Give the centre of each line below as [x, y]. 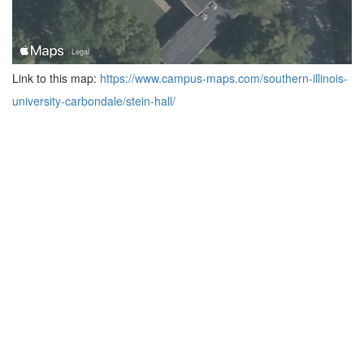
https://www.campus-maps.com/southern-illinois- [224, 78]
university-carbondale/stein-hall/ [94, 100]
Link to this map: [56, 78]
